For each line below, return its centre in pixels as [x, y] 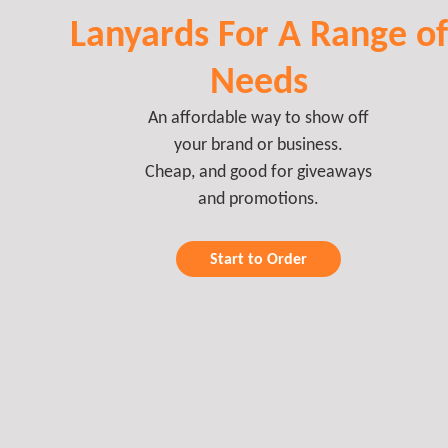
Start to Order [258, 258]
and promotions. [258, 197]
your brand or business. [258, 143]
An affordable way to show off [258, 116]
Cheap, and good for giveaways [258, 170]
